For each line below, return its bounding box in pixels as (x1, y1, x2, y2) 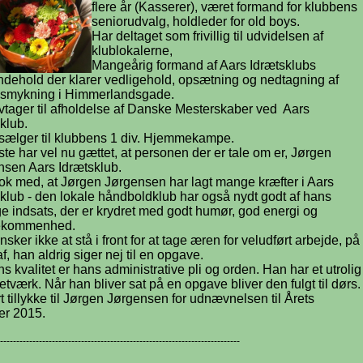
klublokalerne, (92, 44, 173, 58)
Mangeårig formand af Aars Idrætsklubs (92, 58, 316, 72)
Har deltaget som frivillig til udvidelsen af (92, 29, 323, 43)
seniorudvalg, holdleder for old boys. (92, 15, 300, 28)
